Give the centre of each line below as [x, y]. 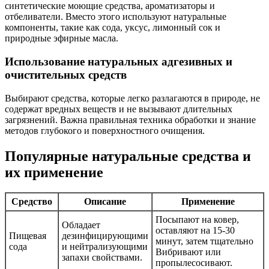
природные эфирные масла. [62, 38]
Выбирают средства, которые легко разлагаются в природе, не [132, 98]
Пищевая [28, 236]
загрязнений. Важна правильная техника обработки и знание [130, 119]
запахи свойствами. [102, 258]
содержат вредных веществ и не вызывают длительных [119, 109]
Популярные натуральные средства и [128, 156]
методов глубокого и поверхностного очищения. [105, 130]
